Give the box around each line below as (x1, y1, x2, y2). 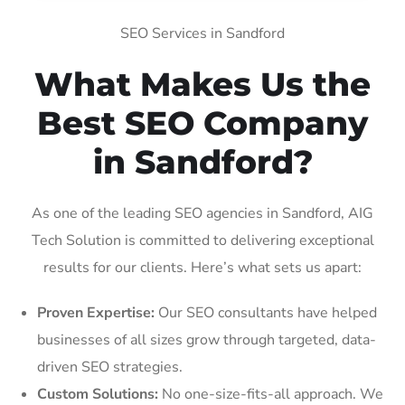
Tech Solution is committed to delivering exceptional (31, 230, 374, 250)
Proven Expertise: (37, 302, 155, 323)
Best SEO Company (37, 102, 368, 143)
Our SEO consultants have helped (155, 302, 377, 323)
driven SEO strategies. (37, 356, 183, 377)
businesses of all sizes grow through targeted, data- (37, 329, 376, 350)
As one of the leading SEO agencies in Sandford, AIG (32, 202, 373, 223)
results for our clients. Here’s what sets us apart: (43, 257, 362, 278)
